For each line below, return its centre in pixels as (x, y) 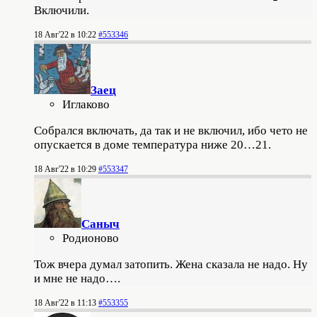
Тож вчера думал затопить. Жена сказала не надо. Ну (171, 264)
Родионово (91, 238)
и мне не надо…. (77, 278)
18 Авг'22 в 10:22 (65, 34)
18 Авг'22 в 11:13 (65, 302)
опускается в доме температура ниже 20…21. (152, 144)
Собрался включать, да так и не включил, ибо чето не (171, 130)
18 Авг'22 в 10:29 (65, 169)
